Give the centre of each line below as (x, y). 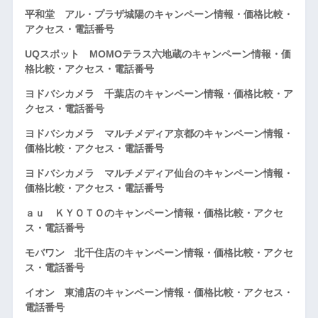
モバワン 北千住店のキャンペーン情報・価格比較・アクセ (159, 252)
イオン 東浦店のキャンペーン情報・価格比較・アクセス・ (159, 292)
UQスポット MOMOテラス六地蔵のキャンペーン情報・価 (158, 54)
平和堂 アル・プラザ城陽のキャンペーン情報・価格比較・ (159, 14)
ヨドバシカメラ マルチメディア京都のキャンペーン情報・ (159, 133)
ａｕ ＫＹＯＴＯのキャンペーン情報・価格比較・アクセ (154, 213)
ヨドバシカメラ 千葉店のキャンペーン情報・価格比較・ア (159, 93)
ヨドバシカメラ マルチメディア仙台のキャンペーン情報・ (159, 173)
